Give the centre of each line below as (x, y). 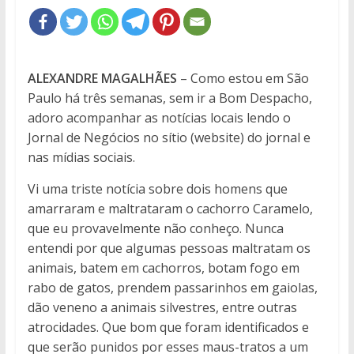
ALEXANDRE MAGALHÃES (102, 78)
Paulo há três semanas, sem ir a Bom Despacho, (169, 98)
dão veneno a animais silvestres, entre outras (162, 307)
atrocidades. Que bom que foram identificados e (168, 327)
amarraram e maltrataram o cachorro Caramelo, (170, 208)
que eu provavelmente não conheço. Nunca (155, 228)
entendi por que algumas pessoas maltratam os (169, 248)
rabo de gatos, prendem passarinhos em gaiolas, (172, 287)
